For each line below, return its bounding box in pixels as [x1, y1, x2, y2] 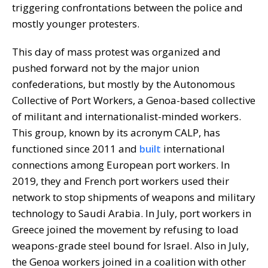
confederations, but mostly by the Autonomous [12, 77, 235, 91]
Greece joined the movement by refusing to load [12, 222, 239, 236]
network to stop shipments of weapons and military [12, 190, 255, 204]
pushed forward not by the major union [12, 60, 199, 75]
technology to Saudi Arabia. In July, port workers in [12, 206, 251, 220]
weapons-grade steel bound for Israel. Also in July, [12, 238, 249, 252]
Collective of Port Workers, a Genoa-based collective [12, 93, 255, 107]
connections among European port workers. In [12, 157, 230, 172]
